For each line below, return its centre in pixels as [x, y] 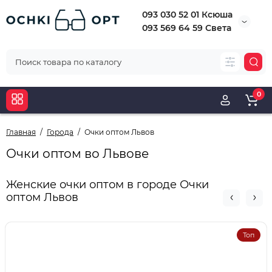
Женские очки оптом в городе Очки [107, 185]
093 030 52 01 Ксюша [187, 15]
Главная [21, 132]
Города [60, 132]
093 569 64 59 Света [187, 28]
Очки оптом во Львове [77, 154]
